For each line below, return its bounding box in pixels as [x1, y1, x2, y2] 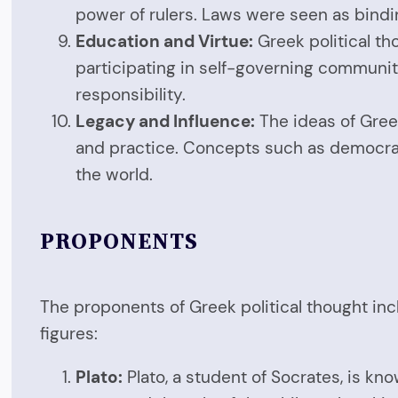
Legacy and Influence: [76, 109, 256, 132]
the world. [76, 163, 154, 186]
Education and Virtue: [76, 29, 254, 52]
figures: [40, 322, 99, 345]
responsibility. [76, 83, 187, 106]
